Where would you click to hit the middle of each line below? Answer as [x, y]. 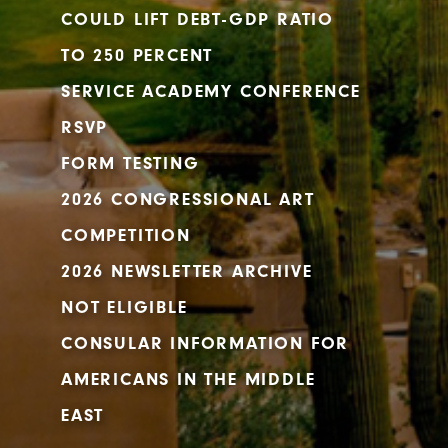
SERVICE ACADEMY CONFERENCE [211, 91]
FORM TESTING [130, 163]
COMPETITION [126, 235]
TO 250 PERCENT [137, 55]
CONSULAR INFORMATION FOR [205, 343]
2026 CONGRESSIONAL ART [188, 199]
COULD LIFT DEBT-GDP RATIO [198, 19]
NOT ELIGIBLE [124, 307]
